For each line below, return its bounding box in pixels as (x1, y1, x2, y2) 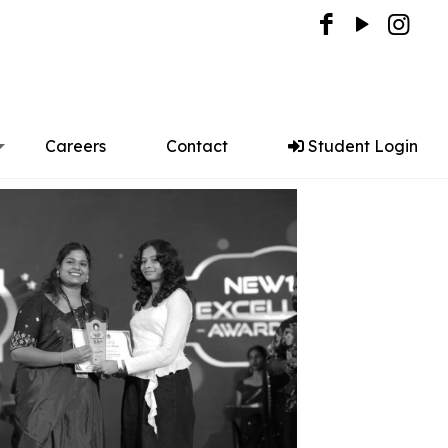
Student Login (304, 136, 418, 156)
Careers (45, 136, 106, 156)
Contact (166, 136, 228, 156)
